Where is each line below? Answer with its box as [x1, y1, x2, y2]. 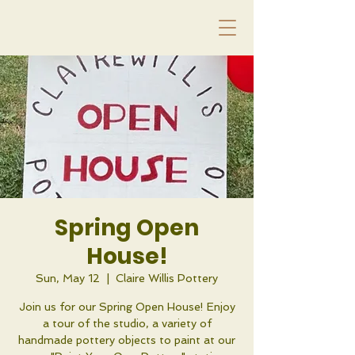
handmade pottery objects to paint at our [18, 334, 235, 346]
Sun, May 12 [36, 272, 100, 284]
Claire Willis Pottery [116, 272, 218, 284]
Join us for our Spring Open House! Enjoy [18, 300, 235, 313]
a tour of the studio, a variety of [42, 317, 212, 330]
